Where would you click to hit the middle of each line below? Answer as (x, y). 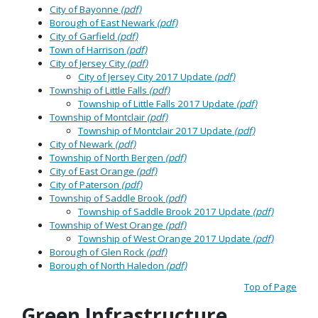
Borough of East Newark (103, 23)
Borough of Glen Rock (98, 252)
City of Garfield (83, 37)
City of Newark (82, 144)
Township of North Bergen (108, 158)
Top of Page (270, 287)
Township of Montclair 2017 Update (156, 131)
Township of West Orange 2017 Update (165, 239)
